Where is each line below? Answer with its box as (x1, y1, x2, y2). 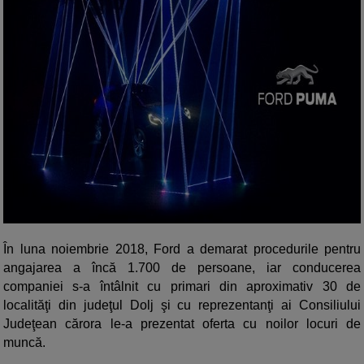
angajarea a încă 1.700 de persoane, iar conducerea (3, 261, 361, 275)
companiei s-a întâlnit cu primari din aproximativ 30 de (3, 279, 361, 294)
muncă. (3, 336, 45, 350)
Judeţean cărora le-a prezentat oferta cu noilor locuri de (3, 317, 361, 331)
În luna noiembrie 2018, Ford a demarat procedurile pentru (3, 242, 361, 257)
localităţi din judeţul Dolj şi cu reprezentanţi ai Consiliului (3, 298, 361, 313)
